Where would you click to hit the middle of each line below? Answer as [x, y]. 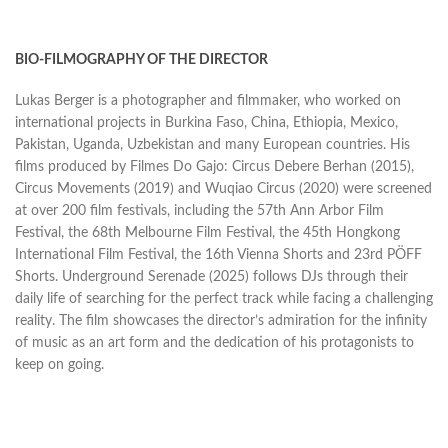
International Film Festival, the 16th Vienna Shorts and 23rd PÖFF [218, 255]
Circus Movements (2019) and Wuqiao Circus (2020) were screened [223, 189]
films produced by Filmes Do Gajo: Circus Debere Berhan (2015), [214, 167]
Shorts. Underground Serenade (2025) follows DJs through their [211, 277]
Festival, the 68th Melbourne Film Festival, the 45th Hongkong [207, 233]
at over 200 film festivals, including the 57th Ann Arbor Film [199, 211]
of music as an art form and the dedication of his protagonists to [214, 343]
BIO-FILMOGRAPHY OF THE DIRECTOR [141, 60]
